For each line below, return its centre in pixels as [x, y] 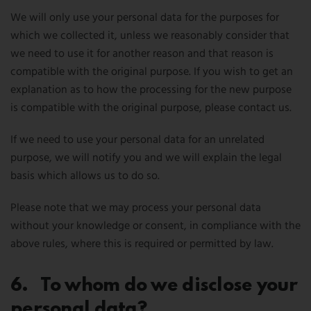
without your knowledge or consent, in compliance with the [155, 226]
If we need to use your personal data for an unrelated [137, 140]
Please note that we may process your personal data [136, 208]
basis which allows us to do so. [85, 176]
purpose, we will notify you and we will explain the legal [146, 158]
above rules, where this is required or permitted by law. [142, 244]
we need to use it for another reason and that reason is [142, 54]
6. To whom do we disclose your [154, 286]
